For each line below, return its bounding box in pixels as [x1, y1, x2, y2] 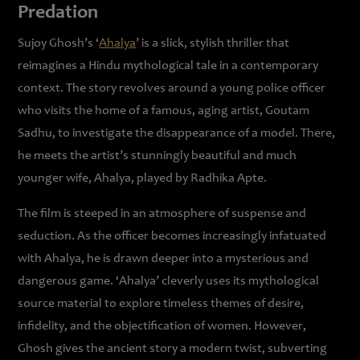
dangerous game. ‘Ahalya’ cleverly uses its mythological [18, 275, 320, 288]
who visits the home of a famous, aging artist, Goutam [18, 104, 310, 117]
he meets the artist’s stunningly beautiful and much [18, 149, 297, 162]
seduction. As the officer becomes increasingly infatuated [18, 230, 327, 243]
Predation [18, 4, 99, 23]
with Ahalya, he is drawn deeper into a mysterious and [18, 252, 309, 265]
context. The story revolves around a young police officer [18, 82, 326, 95]
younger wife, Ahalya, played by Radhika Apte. [18, 172, 268, 185]
